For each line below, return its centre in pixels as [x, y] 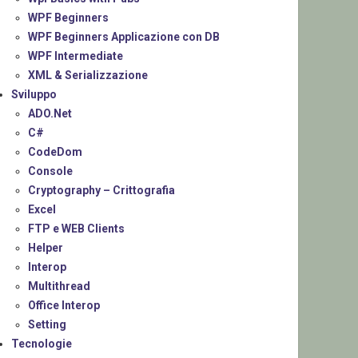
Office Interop [64, 306]
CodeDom [56, 152]
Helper [46, 248]
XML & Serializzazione [88, 76]
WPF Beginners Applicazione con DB [124, 37]
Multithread [60, 286]
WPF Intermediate [76, 56]
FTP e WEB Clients [77, 229]
